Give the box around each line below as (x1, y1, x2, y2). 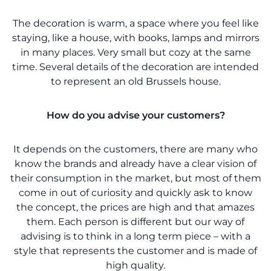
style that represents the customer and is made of (14, 244, 257, 256)
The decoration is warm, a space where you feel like (12, 17, 259, 29)
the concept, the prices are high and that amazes (16, 201, 255, 213)
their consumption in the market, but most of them (10, 172, 261, 184)
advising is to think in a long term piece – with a (21, 230, 250, 242)
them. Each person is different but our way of (27, 215, 244, 227)
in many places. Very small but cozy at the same (20, 46, 251, 58)
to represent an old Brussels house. (50, 75, 221, 87)
